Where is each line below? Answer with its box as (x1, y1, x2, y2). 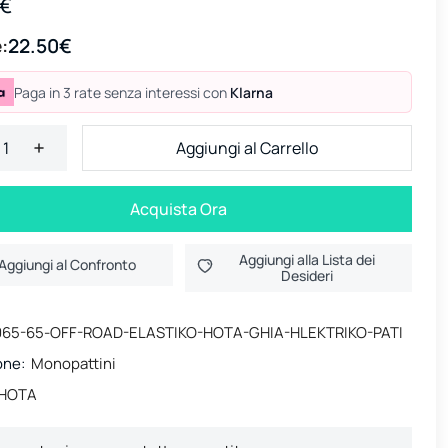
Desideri (281, 266, 334, 285)
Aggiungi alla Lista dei (239, 250, 376, 269)
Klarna (229, 82, 273, 102)
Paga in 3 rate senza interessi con (13, 82, 230, 102)
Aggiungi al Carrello (176, 137, 318, 159)
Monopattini (31, 353, 116, 374)
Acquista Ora (130, 198, 227, 220)
